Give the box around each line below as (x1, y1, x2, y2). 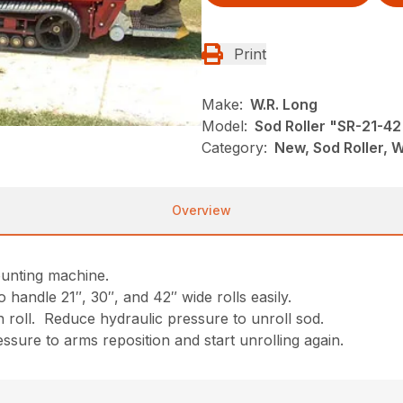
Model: (201, 117, 247, 136)
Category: (201, 139, 267, 157)
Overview (172, 202, 231, 219)
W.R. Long (250, 95, 318, 114)
